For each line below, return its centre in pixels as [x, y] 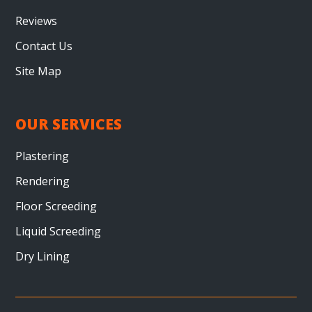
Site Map [39, 71]
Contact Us [44, 46]
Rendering [43, 181]
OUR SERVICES [69, 124]
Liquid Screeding [58, 232]
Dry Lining [43, 257]
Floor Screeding [56, 206]
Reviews [37, 21]
